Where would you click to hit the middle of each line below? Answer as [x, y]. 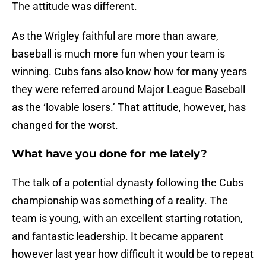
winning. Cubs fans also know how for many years [129, 72]
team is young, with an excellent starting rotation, [127, 218]
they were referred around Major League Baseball [129, 90]
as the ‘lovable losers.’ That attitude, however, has [129, 107]
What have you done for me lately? [110, 154]
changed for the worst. [65, 125]
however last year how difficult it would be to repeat [133, 254]
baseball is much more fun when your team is [118, 54]
